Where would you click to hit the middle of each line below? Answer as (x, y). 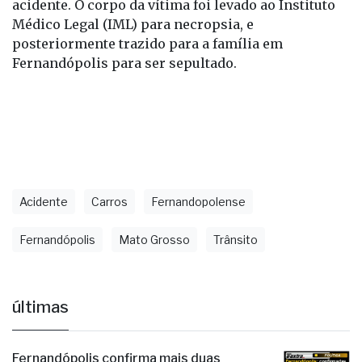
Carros (109, 201)
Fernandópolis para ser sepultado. (124, 63)
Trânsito (236, 239)
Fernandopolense (198, 201)
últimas (40, 307)
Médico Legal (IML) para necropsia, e (133, 24)
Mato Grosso (154, 239)
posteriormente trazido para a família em (147, 43)
